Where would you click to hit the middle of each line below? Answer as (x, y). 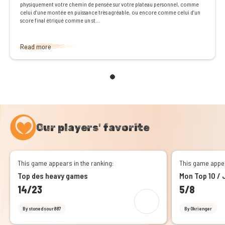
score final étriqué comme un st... (60, 20)
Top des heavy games (53, 176)
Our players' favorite (93, 128)
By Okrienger (198, 209)
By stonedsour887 (42, 209)
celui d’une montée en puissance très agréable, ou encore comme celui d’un (110, 12)
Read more (36, 47)
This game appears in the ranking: (66, 163)
